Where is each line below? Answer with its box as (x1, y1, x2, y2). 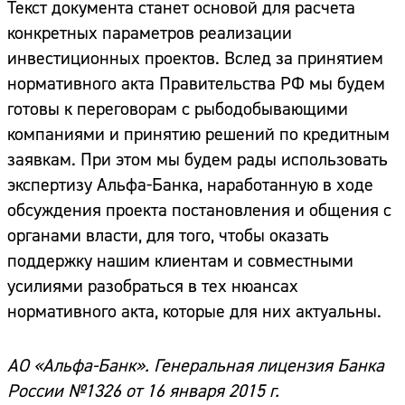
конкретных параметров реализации (7, 22, 292, 45)
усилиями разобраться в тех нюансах (7, 275, 298, 298)
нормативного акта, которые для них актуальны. (7, 300, 381, 324)
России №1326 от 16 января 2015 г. (7, 380, 279, 403)
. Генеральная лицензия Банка (145, 354, 384, 378)
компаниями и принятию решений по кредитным (7, 123, 390, 146)
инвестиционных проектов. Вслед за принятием (7, 47, 383, 71)
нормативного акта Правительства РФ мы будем (7, 72, 385, 96)
